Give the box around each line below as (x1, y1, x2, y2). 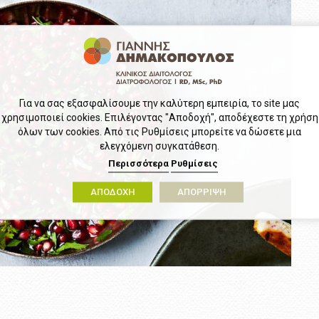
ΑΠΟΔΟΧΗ (90, 187, 135, 198)
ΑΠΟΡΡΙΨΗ (177, 187, 226, 198)
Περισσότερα (108, 158, 169, 169)
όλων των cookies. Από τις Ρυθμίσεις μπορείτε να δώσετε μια (18, 126, 301, 138)
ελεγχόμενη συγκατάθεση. (100, 140, 219, 152)
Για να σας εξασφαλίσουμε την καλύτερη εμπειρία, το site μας (19, 98, 300, 110)
